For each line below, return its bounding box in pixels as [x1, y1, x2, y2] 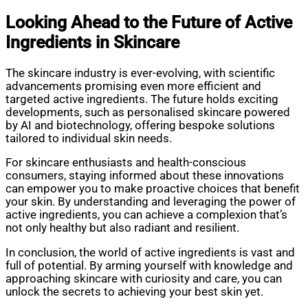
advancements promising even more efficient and [5, 79, 261, 93]
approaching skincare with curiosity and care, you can [5, 272, 282, 285]
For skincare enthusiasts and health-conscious [5, 156, 246, 170]
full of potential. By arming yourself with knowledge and [5, 258, 293, 272]
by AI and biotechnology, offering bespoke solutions [5, 118, 275, 132]
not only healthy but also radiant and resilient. [5, 221, 239, 235]
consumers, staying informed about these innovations [5, 169, 284, 183]
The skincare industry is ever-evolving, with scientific [5, 66, 275, 80]
